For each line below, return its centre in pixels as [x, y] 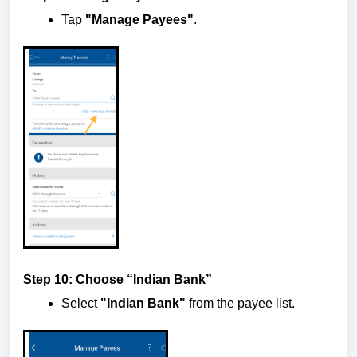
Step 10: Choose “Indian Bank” [118, 279]
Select [79, 303]
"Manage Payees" [139, 20]
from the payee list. [240, 303]
